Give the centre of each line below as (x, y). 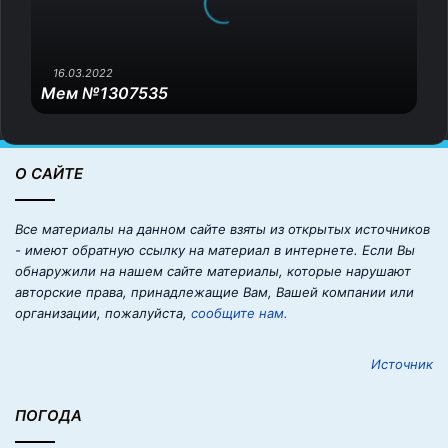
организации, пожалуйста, (103, 313)
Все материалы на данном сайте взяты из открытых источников (222, 229)
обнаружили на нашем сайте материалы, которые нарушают (213, 271)
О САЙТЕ (49, 174)
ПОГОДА (48, 416)
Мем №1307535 (104, 93)
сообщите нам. (239, 313)
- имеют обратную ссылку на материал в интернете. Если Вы (215, 250)
